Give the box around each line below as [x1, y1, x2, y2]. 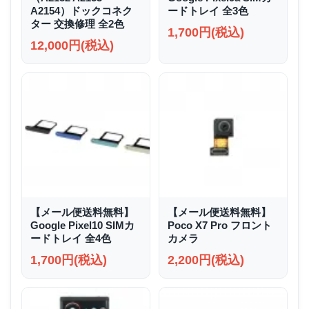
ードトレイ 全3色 [168, 5, 248, 17]
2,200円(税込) [168, 253, 244, 267]
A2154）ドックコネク [30, 5, 132, 17]
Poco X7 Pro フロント [168, 219, 272, 231]
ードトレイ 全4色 [30, 232, 111, 244]
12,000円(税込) [30, 39, 114, 52]
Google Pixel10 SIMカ [30, 219, 134, 231]
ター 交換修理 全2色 [30, 18, 124, 30]
